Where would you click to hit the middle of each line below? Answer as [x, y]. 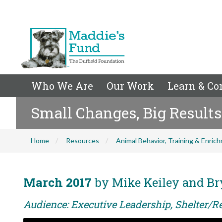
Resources [83, 140]
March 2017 [57, 182]
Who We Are [62, 86]
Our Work [130, 86]
